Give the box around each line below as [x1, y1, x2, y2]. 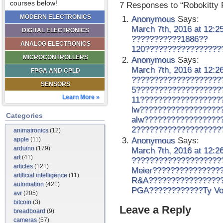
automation [13, 181, 44, 188]
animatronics [13, 127, 48, 134]
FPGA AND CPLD [30, 67, 80, 74]
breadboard [13, 208, 45, 215]
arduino [13, 145, 34, 152]
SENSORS [40, 81, 70, 88]
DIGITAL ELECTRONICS [21, 27, 89, 34]
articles [13, 163, 33, 170]
